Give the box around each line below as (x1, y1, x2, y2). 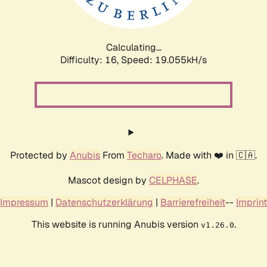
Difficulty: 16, (60, 53, 121, 66)
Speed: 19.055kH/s (121, 53, 207, 66)
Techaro (127, 148, 162, 162)
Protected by (10, 148, 70, 162)
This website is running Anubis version (31, 218, 201, 231)
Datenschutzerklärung (55, 195, 153, 209)
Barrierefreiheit (160, 195, 225, 209)
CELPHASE (149, 173, 197, 187)
